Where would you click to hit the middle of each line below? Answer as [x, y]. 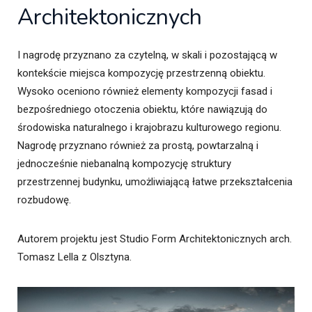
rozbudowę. [44, 200]
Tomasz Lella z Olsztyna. [75, 257]
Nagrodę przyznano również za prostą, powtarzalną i [138, 145]
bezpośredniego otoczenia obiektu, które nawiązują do [142, 109]
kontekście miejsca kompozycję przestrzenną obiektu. [141, 73]
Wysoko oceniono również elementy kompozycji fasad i [145, 91]
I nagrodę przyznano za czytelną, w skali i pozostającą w [147, 55]
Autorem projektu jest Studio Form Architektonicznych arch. [155, 239]
